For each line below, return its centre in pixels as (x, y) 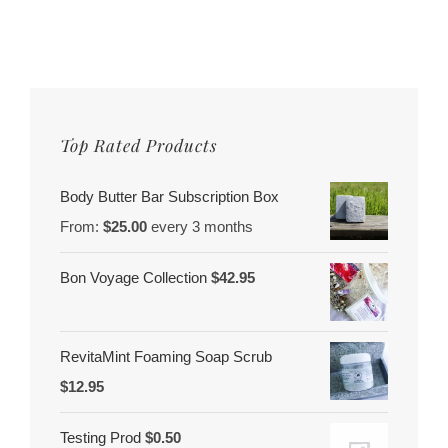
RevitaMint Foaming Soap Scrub (166, 357)
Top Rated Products (138, 144)
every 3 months (202, 227)
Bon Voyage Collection (133, 278)
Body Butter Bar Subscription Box (169, 197)
